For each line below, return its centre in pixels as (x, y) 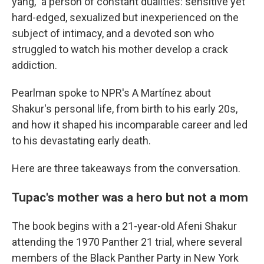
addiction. (34, 65)
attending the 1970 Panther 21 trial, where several (127, 242)
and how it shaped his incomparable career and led (130, 124)
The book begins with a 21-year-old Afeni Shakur (124, 226)
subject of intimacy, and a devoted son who (113, 33)
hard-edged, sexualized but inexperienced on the (125, 17)
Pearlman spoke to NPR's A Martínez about (111, 93)
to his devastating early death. (81, 140)
